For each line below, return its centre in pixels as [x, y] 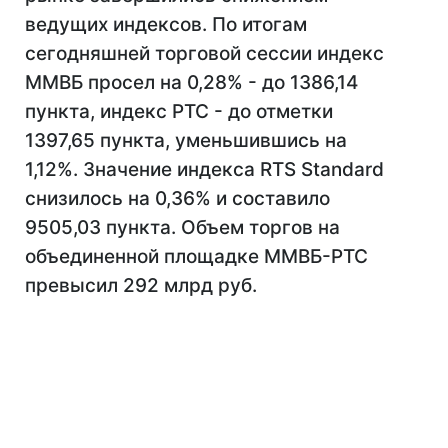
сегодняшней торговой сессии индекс [204, 53]
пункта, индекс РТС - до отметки [179, 111]
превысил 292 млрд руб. [141, 285]
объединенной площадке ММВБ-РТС [196, 256]
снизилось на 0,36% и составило [177, 198]
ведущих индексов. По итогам [166, 24]
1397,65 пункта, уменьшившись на [186, 140]
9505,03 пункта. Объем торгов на [182, 227]
